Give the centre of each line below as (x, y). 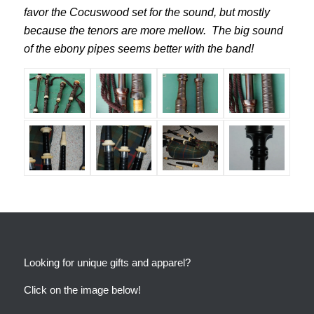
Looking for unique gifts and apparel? (107, 263)
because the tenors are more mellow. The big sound (153, 31)
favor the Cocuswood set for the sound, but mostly (146, 13)
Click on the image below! (82, 289)
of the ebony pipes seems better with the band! (138, 49)
